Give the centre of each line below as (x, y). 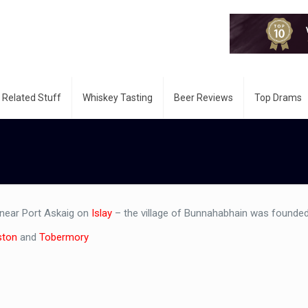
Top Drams (278, 98)
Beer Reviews (203, 98)
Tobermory (64, 237)
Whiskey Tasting (118, 98)
